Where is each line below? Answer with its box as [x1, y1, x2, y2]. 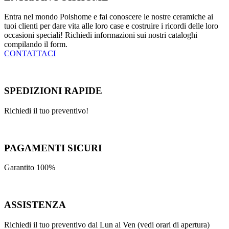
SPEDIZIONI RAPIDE [4, 85, 102, 97]
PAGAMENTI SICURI [4, 142, 102, 153]
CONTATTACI [4, 49, 56, 58]
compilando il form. [4, 40, 67, 49]
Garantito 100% [4, 163, 55, 172]
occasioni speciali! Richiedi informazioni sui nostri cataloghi [4, 31, 197, 40]
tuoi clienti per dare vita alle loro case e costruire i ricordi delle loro [4, 21, 218, 31]
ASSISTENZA [4, 199, 66, 210]
